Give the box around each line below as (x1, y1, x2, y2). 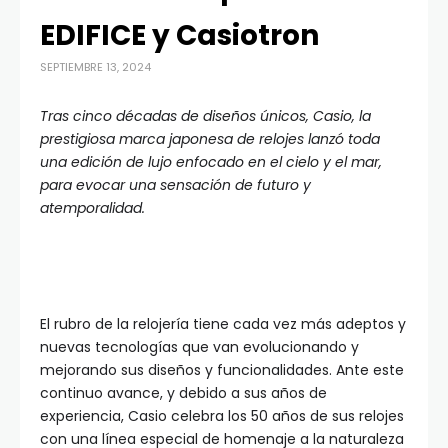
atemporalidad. (40, 198, 145, 219)
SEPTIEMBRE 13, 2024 (40, 59, 151, 76)
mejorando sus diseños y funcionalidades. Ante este (40, 360, 404, 381)
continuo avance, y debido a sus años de (40, 383, 327, 404)
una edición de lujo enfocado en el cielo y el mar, (40, 152, 382, 173)
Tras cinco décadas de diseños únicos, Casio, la (40, 106, 371, 127)
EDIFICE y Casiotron (40, 16, 319, 56)
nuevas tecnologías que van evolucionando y (40, 337, 359, 358)
